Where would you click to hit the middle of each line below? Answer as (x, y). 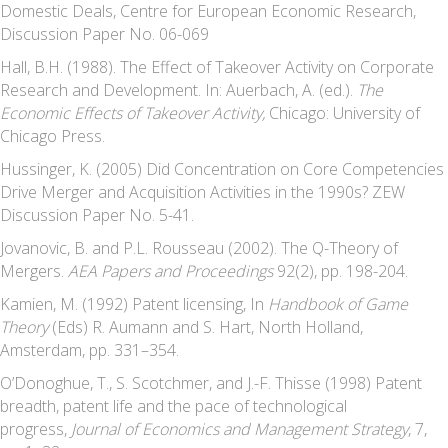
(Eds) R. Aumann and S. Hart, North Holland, (205, 326)
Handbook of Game (338, 303)
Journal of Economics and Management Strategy (239, 428)
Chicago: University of (342, 112)
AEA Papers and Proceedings (172, 270)
